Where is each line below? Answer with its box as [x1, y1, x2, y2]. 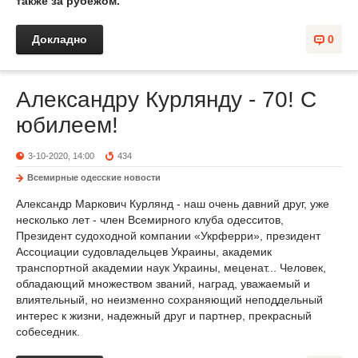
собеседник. [16, 325, 80, 338]
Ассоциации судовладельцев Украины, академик [16, 245, 272, 258]
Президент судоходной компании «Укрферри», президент [16, 229, 320, 242]
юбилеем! [16, 113, 118, 137]
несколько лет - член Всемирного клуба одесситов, [16, 213, 284, 226]
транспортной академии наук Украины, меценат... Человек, [16, 261, 326, 274]
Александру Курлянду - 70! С [16, 87, 316, 112]
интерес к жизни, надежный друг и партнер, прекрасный [16, 309, 312, 322]
